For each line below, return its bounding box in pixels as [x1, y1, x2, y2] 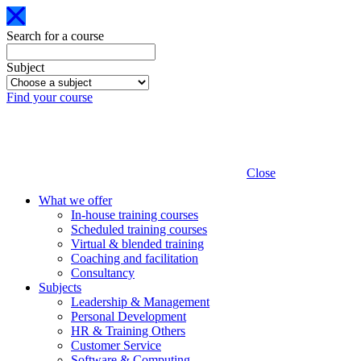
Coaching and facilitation [71, 251, 198, 265]
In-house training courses [71, 208, 198, 222]
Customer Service [71, 338, 161, 352]
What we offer [39, 193, 112, 207]
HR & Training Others [71, 324, 185, 338]
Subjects [39, 280, 81, 294]
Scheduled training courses [71, 222, 207, 236]
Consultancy [71, 266, 135, 280]
